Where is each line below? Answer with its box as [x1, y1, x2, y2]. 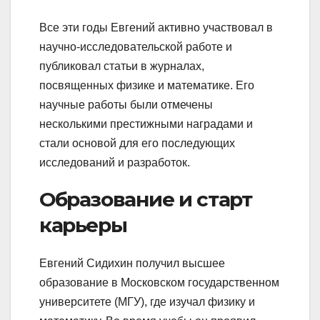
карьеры [39, 212, 127, 237]
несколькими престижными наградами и [39, 117, 253, 130]
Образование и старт [39, 186, 252, 211]
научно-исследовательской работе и [39, 40, 232, 53]
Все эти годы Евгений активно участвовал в [39, 21, 273, 34]
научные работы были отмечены [39, 98, 213, 111]
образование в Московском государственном [39, 276, 279, 289]
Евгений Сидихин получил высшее [39, 256, 225, 269]
